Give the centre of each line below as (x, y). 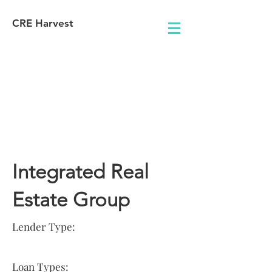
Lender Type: (44, 226)
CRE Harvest (43, 23)
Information (64, 138)
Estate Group (71, 200)
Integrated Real (80, 172)
